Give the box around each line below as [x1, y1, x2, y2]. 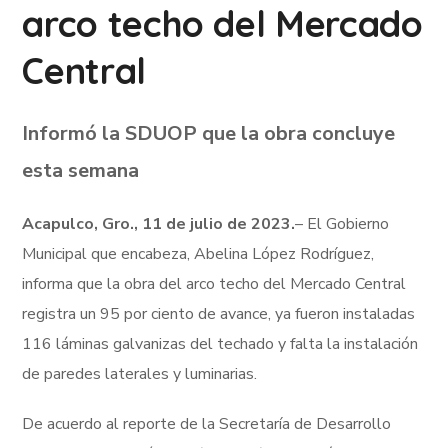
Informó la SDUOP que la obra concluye [22, 119, 396, 147]
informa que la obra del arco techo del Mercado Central [22, 272, 407, 295]
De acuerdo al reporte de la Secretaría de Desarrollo [22, 412, 392, 435]
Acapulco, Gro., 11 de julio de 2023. [22, 212, 296, 235]
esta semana [22, 156, 140, 184]
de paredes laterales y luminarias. [22, 362, 258, 385]
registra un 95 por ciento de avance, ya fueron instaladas [22, 302, 416, 325]
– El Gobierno [295, 212, 390, 235]
